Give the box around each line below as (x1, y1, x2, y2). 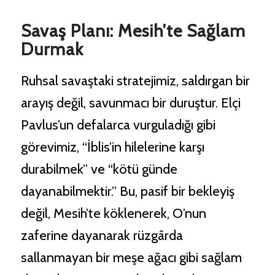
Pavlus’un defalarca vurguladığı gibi (20, 117, 215, 134)
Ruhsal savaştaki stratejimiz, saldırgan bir (20, 72, 250, 90)
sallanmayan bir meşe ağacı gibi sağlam (20, 249, 242, 266)
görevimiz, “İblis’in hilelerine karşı (20, 139, 204, 156)
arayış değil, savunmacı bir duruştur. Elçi (20, 95, 241, 112)
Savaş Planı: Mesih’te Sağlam (20, 20, 246, 42)
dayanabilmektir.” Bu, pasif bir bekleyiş (20, 183, 234, 200)
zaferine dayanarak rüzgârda (20, 227, 183, 244)
